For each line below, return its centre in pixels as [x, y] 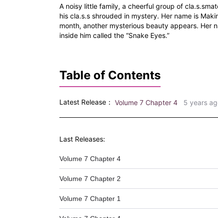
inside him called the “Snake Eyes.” [114, 36]
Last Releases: [82, 139]
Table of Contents [110, 75]
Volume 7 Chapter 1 [90, 198]
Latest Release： [86, 102]
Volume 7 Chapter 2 [90, 178]
